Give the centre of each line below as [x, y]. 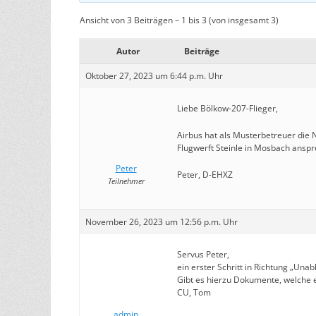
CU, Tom [194, 292]
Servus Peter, [203, 254]
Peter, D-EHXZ [205, 175]
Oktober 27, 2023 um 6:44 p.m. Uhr [154, 76]
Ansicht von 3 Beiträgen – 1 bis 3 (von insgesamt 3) [179, 20]
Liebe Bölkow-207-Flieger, [227, 108]
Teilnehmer [126, 181]
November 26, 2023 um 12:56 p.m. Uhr [162, 222]
